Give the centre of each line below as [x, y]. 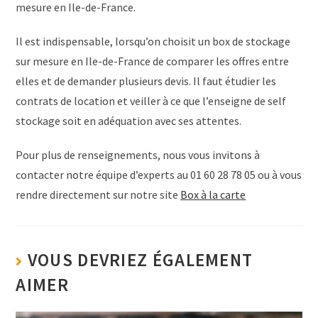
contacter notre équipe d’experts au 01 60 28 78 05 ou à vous [159, 174]
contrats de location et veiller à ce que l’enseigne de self [151, 100]
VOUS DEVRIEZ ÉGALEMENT [140, 259]
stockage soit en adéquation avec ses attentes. [129, 120]
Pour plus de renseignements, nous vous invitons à [138, 154]
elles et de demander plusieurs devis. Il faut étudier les [146, 81]
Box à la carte [213, 194]
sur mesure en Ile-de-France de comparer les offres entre [153, 61]
